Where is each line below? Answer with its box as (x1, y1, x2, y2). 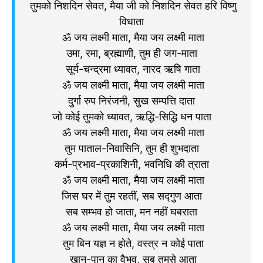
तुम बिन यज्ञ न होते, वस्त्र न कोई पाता (62, 237, 204, 249)
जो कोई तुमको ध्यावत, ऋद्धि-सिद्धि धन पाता (52, 110, 214, 123)
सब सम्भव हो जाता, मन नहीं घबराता (66, 205, 200, 218)
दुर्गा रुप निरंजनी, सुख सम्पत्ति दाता (68, 94, 198, 107)
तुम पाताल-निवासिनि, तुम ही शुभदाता (64, 141, 202, 154)
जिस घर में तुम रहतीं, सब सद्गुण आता (61, 189, 205, 202)
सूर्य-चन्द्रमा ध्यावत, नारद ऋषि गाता (66, 62, 200, 75)
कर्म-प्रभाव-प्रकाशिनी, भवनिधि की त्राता (54, 157, 212, 170)
